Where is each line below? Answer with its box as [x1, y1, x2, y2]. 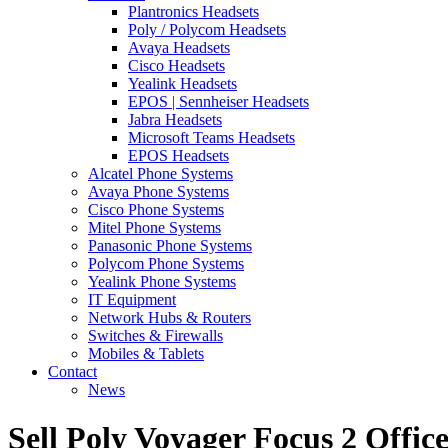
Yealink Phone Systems [88, 272, 236, 290]
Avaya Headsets [128, 38, 230, 56]
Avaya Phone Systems [88, 182, 229, 200]
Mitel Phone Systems [88, 218, 221, 236]
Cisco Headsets [128, 56, 225, 74]
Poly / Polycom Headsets [128, 20, 286, 38]
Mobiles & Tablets [88, 344, 204, 362]
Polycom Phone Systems [88, 254, 244, 272]
